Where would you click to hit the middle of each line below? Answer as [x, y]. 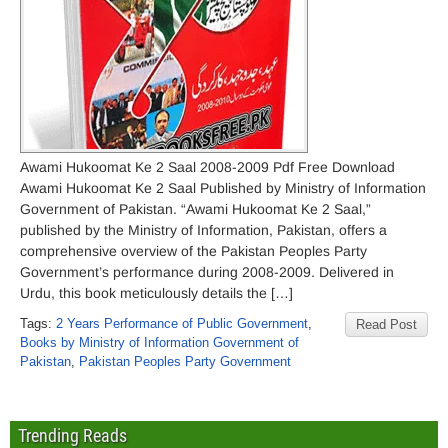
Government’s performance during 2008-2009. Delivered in [207, 272]
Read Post [386, 324]
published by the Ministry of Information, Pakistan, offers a [203, 230]
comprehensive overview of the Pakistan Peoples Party [193, 251]
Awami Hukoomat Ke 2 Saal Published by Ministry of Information [223, 188]
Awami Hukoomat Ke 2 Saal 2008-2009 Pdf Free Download [207, 167]
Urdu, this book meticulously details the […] [156, 293]
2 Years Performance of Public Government [182, 323]
